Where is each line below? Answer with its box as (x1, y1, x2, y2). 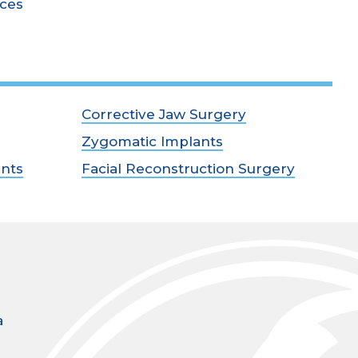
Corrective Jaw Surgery (82, 106, 246, 122)
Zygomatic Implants (82, 133, 223, 149)
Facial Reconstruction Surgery (82, 161, 295, 177)
